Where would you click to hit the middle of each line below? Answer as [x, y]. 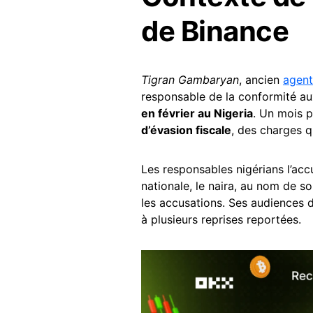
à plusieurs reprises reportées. [221, 219]
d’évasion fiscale [186, 130]
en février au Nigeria [197, 113]
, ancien [261, 79]
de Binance [215, 31]
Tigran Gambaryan [190, 79]
